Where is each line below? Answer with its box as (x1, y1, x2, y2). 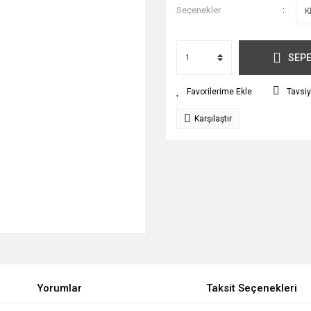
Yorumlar (36, 282, 82, 294)
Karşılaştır (194, 114, 232, 124)
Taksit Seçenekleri (206, 282, 298, 294)
